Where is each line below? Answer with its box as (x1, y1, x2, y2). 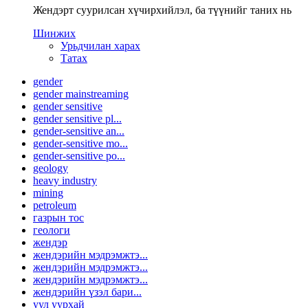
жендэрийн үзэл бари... (33, 285, 142, 298)
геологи (33, 223, 70, 236)
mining (33, 186, 63, 199)
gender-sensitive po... (33, 149, 125, 162)
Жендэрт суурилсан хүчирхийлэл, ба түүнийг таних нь (33, 3, 291, 16)
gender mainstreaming (33, 87, 129, 100)
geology (33, 162, 68, 174)
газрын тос (33, 211, 84, 223)
